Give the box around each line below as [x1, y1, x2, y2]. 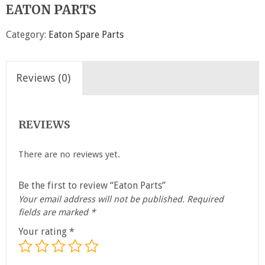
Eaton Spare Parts [49, 29, 124, 40]
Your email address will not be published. [18, 193, 185, 205]
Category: [6, 29, 49, 40]
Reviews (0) [16, 72, 70, 84]
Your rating [18, 225, 69, 237]
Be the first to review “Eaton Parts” [18, 179, 166, 191]
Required [187, 193, 224, 205]
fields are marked [18, 206, 91, 218]
